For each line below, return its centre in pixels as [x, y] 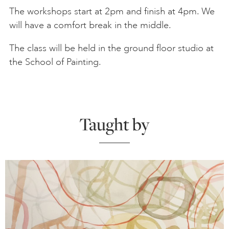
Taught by [114, 124]
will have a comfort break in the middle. [90, 25]
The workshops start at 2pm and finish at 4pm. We [112, 11]
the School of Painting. [55, 62]
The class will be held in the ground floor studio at [111, 48]
